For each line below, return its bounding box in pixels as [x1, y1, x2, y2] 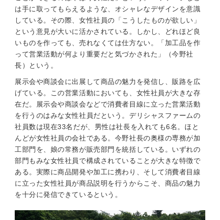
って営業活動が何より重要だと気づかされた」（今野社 [15, 50, 193, 58]
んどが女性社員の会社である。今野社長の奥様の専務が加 [15, 134, 201, 142]
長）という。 [15, 61, 58, 69]
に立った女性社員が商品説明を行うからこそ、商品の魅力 [15, 179, 201, 187]
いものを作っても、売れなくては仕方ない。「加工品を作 [15, 39, 201, 47]
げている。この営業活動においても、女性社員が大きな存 [15, 89, 201, 97]
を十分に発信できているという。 [15, 191, 122, 198]
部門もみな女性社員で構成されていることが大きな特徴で [15, 157, 201, 165]
